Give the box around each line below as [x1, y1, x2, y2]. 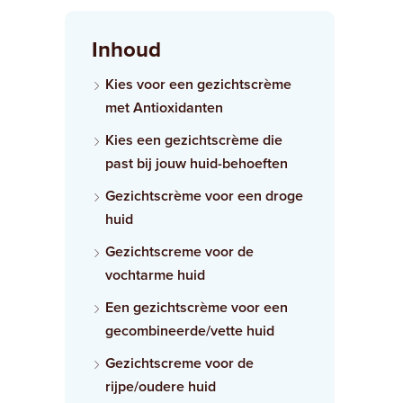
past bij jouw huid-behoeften [105, 152, 288, 174]
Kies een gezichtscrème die [105, 129, 282, 150]
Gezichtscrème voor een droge [105, 184, 303, 206]
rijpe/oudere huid [105, 375, 216, 397]
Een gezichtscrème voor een [105, 296, 288, 318]
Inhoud [92, 32, 161, 66]
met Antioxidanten [105, 96, 223, 118]
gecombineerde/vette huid [105, 319, 274, 341]
